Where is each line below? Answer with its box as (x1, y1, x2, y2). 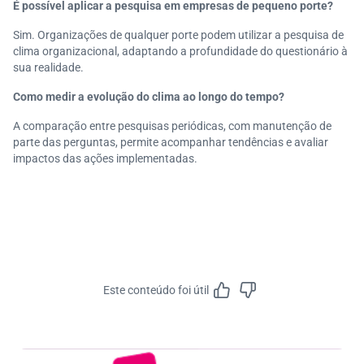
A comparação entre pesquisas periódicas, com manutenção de (13, 119, 331, 132)
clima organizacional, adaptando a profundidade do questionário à (13, 45, 348, 58)
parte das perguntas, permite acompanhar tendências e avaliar (13, 136, 328, 149)
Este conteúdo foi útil (103, 284, 209, 297)
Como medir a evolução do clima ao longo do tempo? (13, 90, 284, 103)
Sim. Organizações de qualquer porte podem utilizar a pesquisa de (13, 28, 344, 41)
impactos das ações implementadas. (13, 152, 197, 165)
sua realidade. (13, 61, 84, 74)
